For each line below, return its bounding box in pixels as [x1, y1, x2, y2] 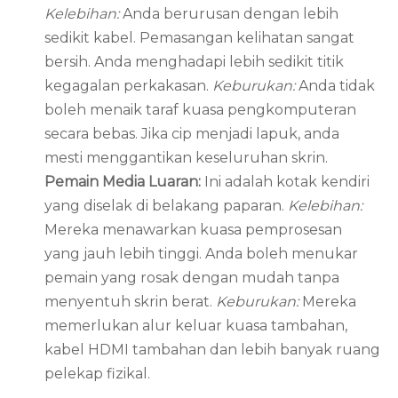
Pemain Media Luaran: [44, 173, 204, 191]
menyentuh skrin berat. [44, 293, 216, 311]
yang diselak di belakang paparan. [44, 197, 288, 215]
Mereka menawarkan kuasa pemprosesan [44, 221, 342, 239]
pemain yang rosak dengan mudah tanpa [44, 269, 339, 287]
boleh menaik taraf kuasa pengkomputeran [44, 101, 356, 119]
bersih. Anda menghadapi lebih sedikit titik [44, 53, 344, 71]
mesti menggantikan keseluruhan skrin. [44, 149, 328, 167]
